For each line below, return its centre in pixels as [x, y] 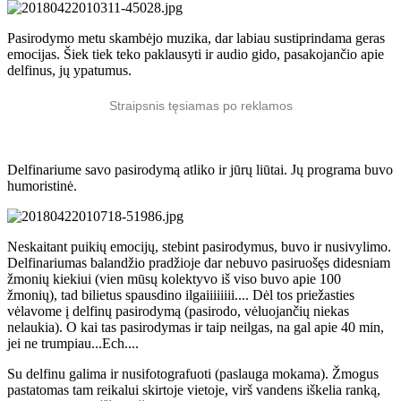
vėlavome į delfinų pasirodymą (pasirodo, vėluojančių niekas [178, 311]
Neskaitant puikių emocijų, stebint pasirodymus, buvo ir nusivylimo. [199, 246]
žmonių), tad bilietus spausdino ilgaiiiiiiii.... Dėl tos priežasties [181, 294]
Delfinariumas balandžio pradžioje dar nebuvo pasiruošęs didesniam [199, 262]
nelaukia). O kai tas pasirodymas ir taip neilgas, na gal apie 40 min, [196, 327]
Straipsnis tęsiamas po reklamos [200, 105]
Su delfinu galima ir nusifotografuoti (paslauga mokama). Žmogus [193, 373]
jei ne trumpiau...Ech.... [73, 343]
